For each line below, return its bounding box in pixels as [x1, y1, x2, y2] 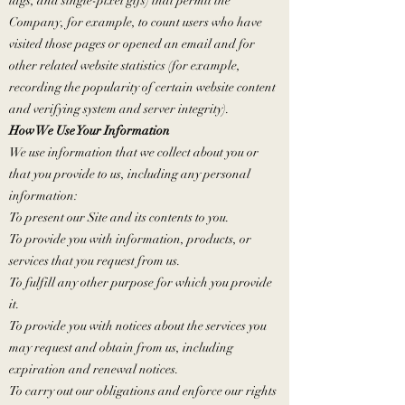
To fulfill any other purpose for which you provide [9, 275, 272, 290]
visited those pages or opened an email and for [9, 36, 255, 52]
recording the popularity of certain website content [9, 80, 276, 95]
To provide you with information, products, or [9, 231, 251, 247]
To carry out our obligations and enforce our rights [9, 383, 277, 399]
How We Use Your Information [9, 123, 170, 138]
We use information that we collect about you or [9, 145, 259, 160]
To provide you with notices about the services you [9, 318, 267, 334]
